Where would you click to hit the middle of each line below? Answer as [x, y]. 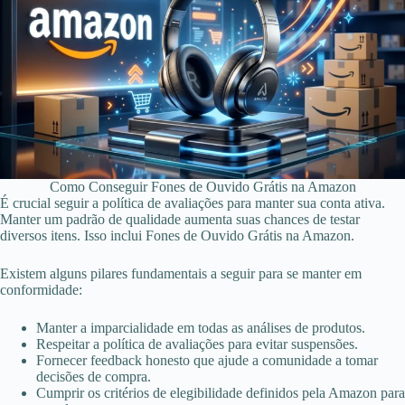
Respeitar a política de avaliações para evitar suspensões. [197, 344]
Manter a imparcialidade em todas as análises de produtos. [201, 327]
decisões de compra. [94, 376]
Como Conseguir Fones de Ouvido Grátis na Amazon [202, 186]
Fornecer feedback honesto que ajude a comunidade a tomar [207, 360]
